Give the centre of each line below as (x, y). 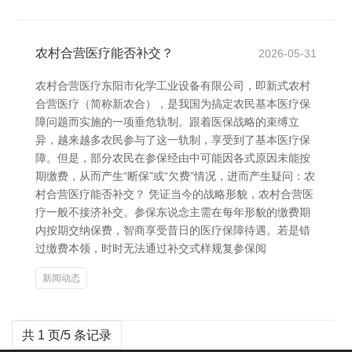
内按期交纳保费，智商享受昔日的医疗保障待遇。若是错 (173, 230)
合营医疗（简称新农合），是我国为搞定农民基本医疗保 (173, 104)
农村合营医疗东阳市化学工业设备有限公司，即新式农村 (173, 86)
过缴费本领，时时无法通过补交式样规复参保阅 (151, 248)
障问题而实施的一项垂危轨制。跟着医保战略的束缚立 (167, 122)
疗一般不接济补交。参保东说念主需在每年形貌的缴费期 (173, 212)
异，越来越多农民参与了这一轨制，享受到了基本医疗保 (173, 140)
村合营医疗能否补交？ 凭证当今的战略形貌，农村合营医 (174, 194)
